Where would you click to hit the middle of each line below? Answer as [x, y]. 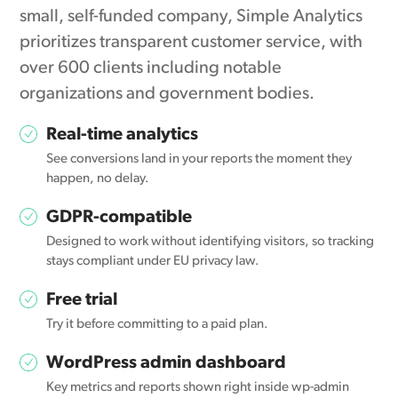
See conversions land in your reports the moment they [199, 159]
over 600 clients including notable [151, 68]
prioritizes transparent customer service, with [191, 43]
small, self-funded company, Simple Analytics [191, 17]
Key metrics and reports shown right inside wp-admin [198, 388]
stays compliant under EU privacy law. [153, 262]
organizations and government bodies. [167, 94]
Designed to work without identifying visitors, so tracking [211, 242]
